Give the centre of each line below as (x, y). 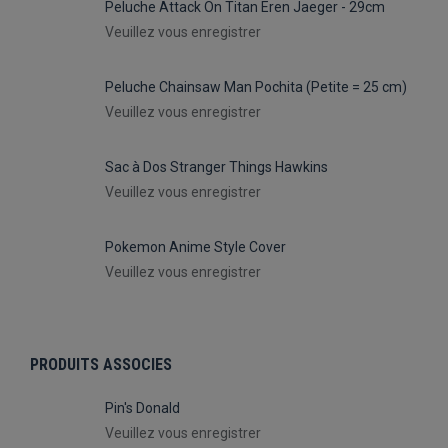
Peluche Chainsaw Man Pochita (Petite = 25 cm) (256, 87)
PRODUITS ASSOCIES (101, 364)
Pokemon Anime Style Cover (195, 247)
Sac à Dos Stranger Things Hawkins (216, 167)
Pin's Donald (142, 408)
